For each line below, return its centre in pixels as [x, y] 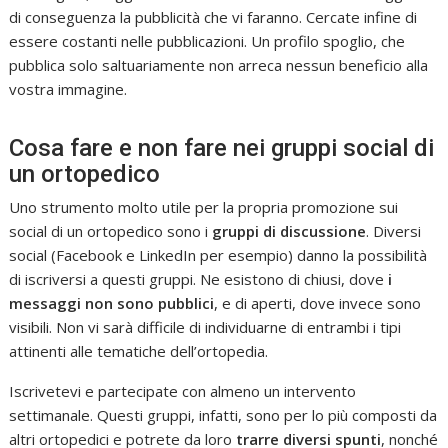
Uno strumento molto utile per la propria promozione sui [204, 206]
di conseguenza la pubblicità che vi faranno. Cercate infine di [213, 16]
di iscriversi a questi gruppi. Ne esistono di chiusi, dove [199, 278]
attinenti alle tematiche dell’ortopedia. [139, 350]
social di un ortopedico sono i [111, 230]
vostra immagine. [68, 88]
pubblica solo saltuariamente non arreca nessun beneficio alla [219, 64]
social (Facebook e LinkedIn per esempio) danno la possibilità [218, 254]
